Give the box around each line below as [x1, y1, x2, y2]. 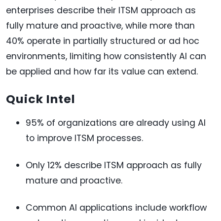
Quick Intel [6, 90, 75, 107]
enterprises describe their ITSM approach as [6, 4, 196, 16]
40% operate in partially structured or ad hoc [6, 35, 199, 47]
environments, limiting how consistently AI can [6, 50, 206, 62]
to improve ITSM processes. [26, 132, 143, 144]
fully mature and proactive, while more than [6, 19, 195, 32]
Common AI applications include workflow [26, 201, 207, 214]
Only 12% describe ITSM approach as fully [26, 159, 202, 171]
